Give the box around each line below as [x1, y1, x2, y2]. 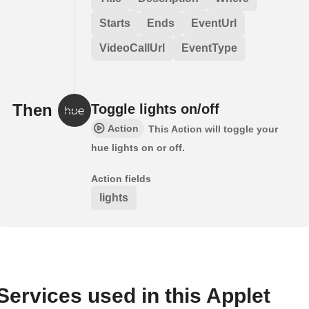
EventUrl [191, 17, 237, 29]
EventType [181, 41, 237, 54]
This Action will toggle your [148, 123, 278, 134]
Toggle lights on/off [91, 101, 219, 117]
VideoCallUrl [99, 41, 165, 54]
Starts [99, 17, 130, 29]
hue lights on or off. [91, 141, 185, 153]
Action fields [91, 172, 151, 184]
